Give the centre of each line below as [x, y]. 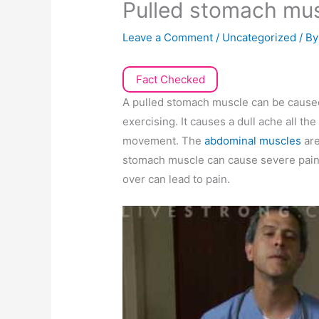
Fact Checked [170, 80]
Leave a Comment [168, 38]
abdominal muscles [255, 141]
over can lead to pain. [177, 179]
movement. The [164, 141]
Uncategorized [260, 38]
